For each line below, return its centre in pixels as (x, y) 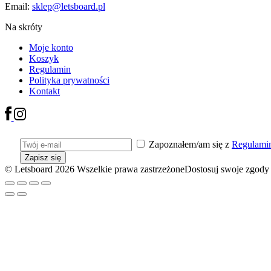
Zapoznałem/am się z (189, 144)
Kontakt (44, 91)
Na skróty (24, 27)
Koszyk (44, 58)
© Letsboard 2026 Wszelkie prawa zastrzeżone (95, 169)
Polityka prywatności (69, 80)
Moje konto (51, 47)
